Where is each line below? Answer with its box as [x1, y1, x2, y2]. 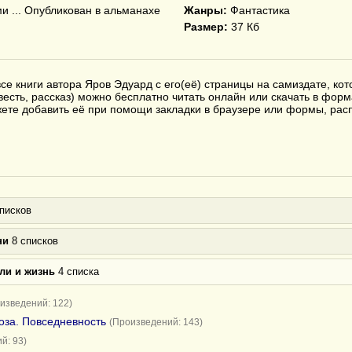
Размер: [184, 20, 228, 33]
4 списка [55, 266, 99, 277]
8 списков [9, 235, 58, 247]
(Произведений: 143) [109, 317, 203, 328]
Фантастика [227, 4, 290, 16]
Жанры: [184, 4, 227, 16]
